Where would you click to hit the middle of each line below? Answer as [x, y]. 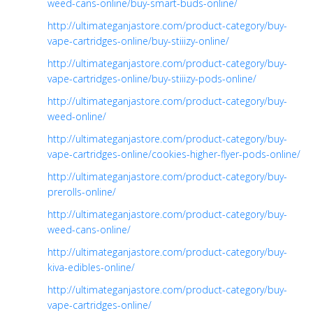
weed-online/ [77, 116]
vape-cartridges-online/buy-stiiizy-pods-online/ [152, 78]
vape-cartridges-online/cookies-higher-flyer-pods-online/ [174, 154]
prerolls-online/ [82, 191]
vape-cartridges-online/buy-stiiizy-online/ [138, 41]
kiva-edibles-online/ [91, 267]
